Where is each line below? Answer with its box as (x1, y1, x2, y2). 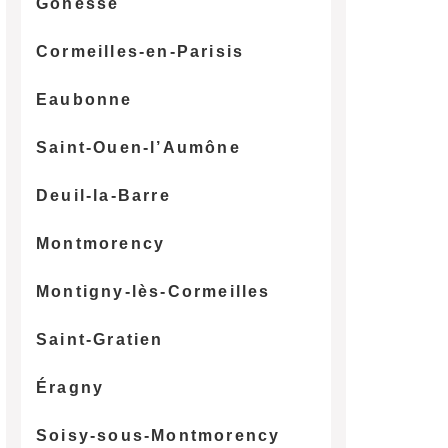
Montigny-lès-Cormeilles (35, 282, 271, 300)
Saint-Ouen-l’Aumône (35, 138, 241, 156)
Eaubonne (35, 90, 133, 108)
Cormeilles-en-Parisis (35, 42, 245, 60)
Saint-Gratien (35, 330, 164, 348)
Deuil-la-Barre (35, 186, 171, 204)
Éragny (35, 378, 105, 396)
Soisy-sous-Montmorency (35, 426, 281, 444)
